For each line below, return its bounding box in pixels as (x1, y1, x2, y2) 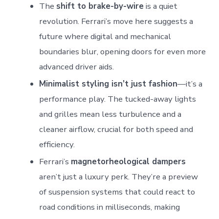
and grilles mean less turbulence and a (39, 108, 182, 120)
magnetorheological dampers (71, 155, 186, 167)
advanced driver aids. (39, 61, 114, 72)
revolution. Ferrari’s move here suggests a (39, 15, 194, 27)
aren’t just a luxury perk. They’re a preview (39, 171, 198, 182)
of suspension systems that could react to (39, 186, 196, 197)
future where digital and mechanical (39, 30, 172, 42)
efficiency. (39, 138, 75, 150)
